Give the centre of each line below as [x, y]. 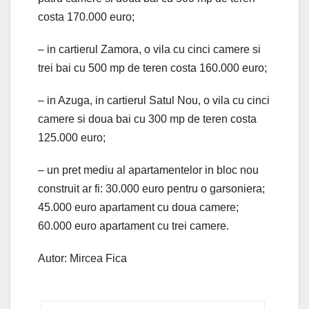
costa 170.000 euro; [86, 17]
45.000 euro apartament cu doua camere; [138, 207]
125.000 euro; [72, 137]
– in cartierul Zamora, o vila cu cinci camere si [149, 49]
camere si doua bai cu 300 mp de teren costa [147, 119]
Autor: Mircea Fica [82, 258]
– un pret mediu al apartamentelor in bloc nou [148, 170]
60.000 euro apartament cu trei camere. [133, 226]
